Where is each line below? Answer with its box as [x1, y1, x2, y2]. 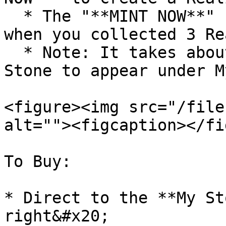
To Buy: [4, 152, 71, 171]
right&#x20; [4, 207, 109, 225]
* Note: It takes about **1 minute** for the [4, 43, 23, 62]
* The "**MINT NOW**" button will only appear [4, 7, 23, 25]
